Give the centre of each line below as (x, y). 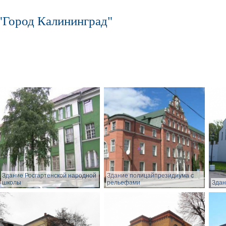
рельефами (124, 183)
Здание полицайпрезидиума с (150, 176)
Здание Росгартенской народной (49, 176)
